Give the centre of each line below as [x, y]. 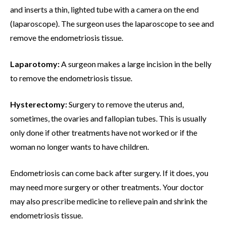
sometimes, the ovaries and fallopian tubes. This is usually [108, 118]
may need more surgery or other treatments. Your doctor [107, 187]
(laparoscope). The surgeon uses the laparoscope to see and [112, 23]
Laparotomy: [36, 64]
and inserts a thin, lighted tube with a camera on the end [104, 9]
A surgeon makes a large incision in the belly [136, 64]
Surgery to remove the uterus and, [125, 104]
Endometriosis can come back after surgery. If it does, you [109, 173]
